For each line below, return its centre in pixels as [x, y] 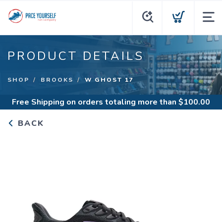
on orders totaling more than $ [124, 102]
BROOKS [57, 80]
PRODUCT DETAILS [76, 56]
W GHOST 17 [109, 80]
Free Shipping [38, 102]
